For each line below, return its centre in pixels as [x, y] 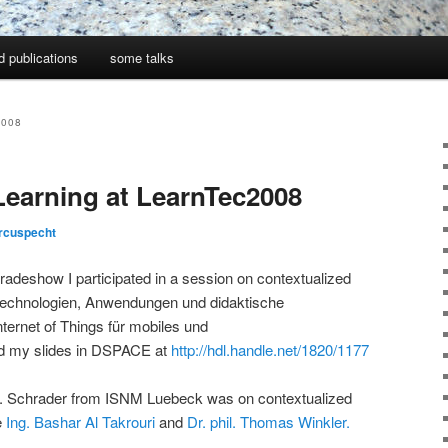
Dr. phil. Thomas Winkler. [268, 421]
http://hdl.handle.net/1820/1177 [270, 349]
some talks [141, 58]
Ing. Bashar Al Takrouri [80, 421]
